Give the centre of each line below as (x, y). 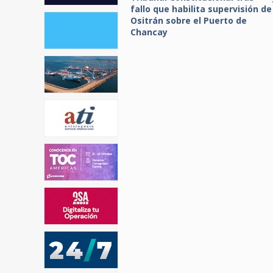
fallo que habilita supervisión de (201, 9)
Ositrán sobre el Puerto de (189, 20)
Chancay (149, 32)
